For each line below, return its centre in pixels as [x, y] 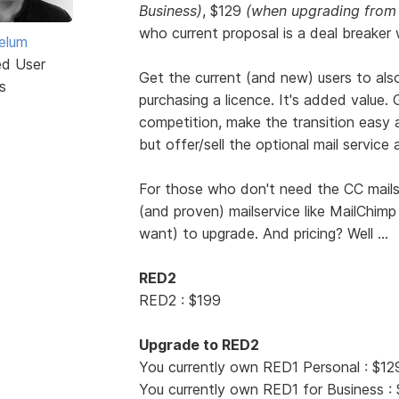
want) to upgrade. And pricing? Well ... [263, 233]
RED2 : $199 [179, 300]
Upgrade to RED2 [199, 344]
